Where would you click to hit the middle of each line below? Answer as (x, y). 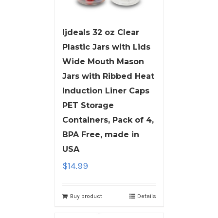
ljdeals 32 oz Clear (100, 33)
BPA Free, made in (100, 135)
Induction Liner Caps (106, 91)
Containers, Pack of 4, (108, 120)
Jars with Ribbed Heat (108, 76)
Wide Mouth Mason (103, 62)
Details (146, 196)
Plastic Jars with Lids (106, 47)
